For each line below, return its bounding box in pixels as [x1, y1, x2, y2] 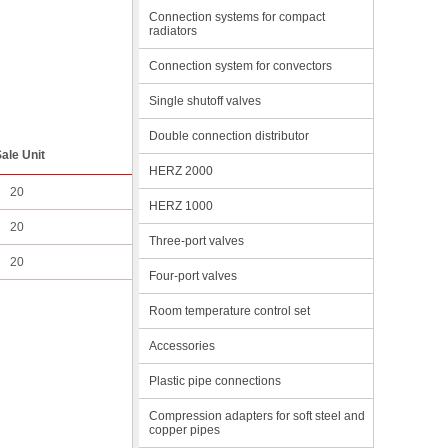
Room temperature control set [149, 304, 310, 318]
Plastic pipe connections [149, 374, 281, 388]
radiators [149, 24, 197, 38]
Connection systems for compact [149, 10, 325, 24]
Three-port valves [149, 234, 244, 248]
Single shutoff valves [149, 94, 261, 108]
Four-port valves [149, 269, 237, 283]
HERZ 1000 [149, 199, 213, 213]
